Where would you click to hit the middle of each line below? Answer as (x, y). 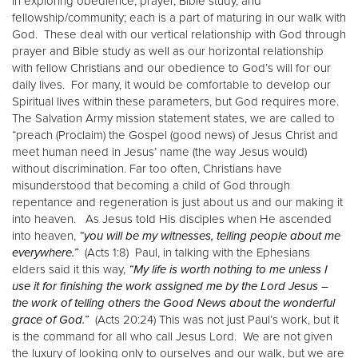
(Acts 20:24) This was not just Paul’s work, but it (214, 320)
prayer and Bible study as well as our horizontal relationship (168, 52)
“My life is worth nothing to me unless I (228, 270)
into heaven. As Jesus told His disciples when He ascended (172, 219)
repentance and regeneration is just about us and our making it (177, 203)
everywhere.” (45, 253)
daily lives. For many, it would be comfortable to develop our (171, 85)
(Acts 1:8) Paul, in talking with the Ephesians (194, 253)
